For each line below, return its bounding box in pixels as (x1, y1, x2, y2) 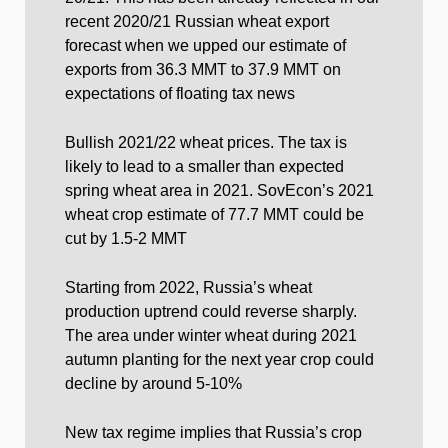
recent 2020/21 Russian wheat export (65, 13, 329, 31)
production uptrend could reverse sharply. (65, 303, 357, 321)
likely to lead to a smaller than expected (65, 158, 344, 176)
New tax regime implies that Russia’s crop (65, 424, 362, 442)
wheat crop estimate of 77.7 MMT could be (65, 206, 364, 224)
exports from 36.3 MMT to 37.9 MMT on (65, 61, 341, 79)
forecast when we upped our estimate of (65, 37, 346, 55)
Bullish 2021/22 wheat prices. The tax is (65, 134, 347, 152)
